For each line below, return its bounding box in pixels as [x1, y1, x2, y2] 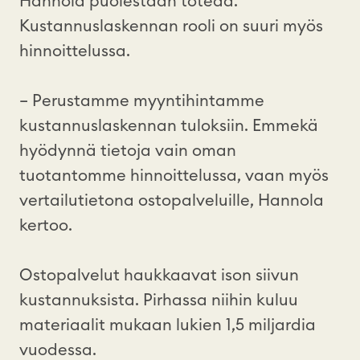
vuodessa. [19, 342, 96, 358]
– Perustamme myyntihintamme [19, 92, 264, 109]
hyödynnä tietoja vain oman [19, 142, 236, 159]
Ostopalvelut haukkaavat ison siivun [19, 267, 299, 284]
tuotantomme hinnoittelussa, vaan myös [19, 167, 329, 184]
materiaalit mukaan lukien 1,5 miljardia [19, 317, 316, 333]
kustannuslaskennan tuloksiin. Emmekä [19, 117, 318, 134]
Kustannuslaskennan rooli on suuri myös [19, 18, 323, 35]
